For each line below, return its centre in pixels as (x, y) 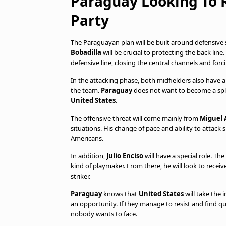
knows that (120, 194)
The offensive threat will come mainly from (135, 118)
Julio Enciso (125, 156)
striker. (80, 176)
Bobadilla (86, 52)
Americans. (87, 138)
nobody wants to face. (104, 214)
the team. (86, 90)
